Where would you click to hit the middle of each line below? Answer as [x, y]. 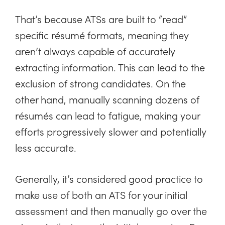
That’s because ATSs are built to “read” [101, 19]
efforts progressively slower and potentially [111, 131]
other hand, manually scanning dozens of [107, 99]
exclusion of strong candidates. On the [100, 83]
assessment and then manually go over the [111, 211]
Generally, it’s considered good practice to [109, 179]
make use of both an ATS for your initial [101, 195]
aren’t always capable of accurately [95, 51]
